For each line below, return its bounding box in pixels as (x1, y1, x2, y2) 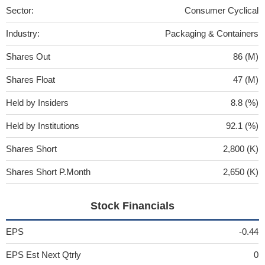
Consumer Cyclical (185, 5, 258, 15)
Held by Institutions (6, 120, 79, 131)
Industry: (6, 28, 40, 38)
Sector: (6, 5, 34, 15)
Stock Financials (90, 199, 174, 212)
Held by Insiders (6, 97, 69, 108)
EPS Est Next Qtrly (6, 249, 81, 260)
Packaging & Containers (165, 28, 258, 38)
